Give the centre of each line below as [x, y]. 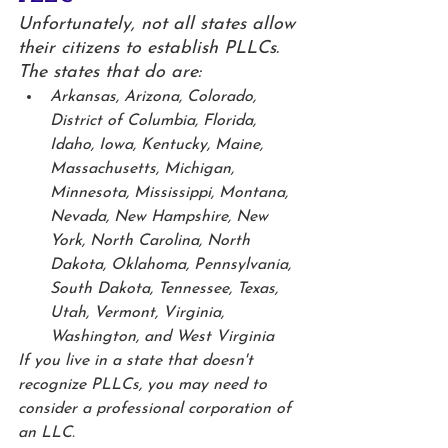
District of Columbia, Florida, [155, 121]
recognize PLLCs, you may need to [145, 385]
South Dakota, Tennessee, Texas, [166, 289]
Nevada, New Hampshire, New [161, 217]
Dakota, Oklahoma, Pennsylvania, [173, 265]
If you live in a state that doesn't [138, 361]
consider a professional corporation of [157, 409]
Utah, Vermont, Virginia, [139, 313]
